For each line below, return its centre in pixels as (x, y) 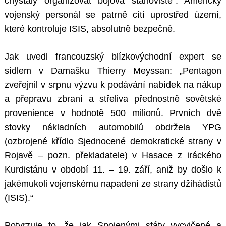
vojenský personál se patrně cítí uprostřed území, (113, 15)
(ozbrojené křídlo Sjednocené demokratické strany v (113, 142)
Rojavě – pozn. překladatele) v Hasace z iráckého (113, 156)
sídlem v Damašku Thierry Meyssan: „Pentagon (113, 71)
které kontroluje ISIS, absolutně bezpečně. (90, 29)
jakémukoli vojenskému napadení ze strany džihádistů (113, 184)
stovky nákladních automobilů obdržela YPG (113, 127)
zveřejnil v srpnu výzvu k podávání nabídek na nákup (113, 85)
